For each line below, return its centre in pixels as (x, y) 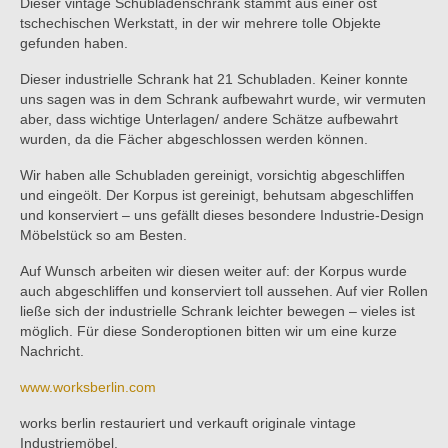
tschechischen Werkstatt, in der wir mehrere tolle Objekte (200, 23)
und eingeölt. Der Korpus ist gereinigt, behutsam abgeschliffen (217, 195)
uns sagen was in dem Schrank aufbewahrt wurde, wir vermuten (223, 99)
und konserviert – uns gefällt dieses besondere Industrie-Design (222, 215)
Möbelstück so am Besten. (103, 235)
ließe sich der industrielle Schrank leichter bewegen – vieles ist (217, 311)
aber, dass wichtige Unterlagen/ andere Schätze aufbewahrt (209, 119)
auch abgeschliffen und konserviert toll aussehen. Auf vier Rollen (224, 291)
